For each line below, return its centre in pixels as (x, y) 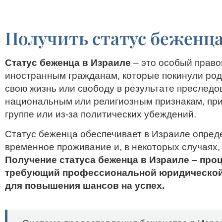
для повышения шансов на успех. (85, 186)
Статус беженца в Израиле (68, 63)
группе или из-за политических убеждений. (102, 114)
